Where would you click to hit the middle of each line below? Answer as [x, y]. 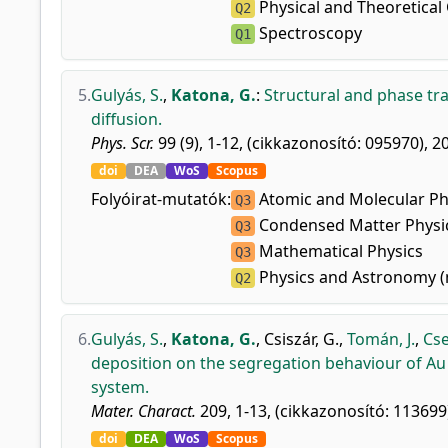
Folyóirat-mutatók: [161, 199]
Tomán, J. [381, 339]
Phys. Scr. [122, 143]
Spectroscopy [308, 33]
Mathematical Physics [339, 251]
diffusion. [126, 119]
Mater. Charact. [143, 411]
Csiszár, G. [301, 339]
